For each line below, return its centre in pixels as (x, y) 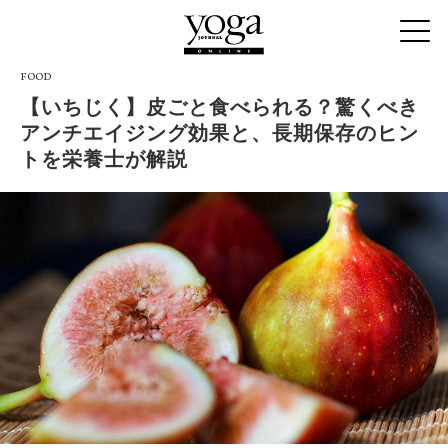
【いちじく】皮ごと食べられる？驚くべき (219, 107)
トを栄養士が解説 (104, 159)
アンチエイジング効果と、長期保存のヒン (219, 133)
